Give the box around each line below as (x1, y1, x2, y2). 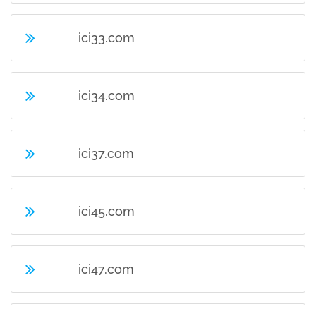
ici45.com (78, 204, 135, 219)
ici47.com (78, 262, 135, 276)
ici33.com (78, 30, 135, 45)
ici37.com (78, 146, 135, 161)
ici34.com (78, 88, 135, 103)
